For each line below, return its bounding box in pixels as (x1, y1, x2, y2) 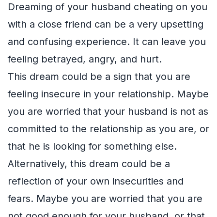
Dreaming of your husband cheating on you (8, 1, 207, 13)
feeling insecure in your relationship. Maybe (8, 88, 209, 100)
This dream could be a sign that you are (8, 71, 190, 82)
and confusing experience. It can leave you (8, 36, 206, 47)
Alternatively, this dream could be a (8, 158, 170, 170)
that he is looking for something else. (8, 140, 177, 152)
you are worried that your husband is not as (8, 106, 208, 117)
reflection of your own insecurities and (8, 175, 184, 187)
